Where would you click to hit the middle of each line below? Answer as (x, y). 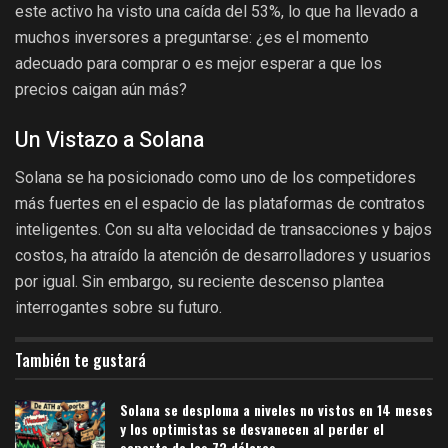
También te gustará (80, 360)
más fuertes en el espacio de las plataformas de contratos (220, 204)
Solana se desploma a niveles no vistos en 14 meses (276, 410)
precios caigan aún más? (101, 89)
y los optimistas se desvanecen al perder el (252, 429)
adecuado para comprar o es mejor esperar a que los (198, 63)
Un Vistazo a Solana (109, 139)
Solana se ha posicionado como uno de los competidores (215, 178)
